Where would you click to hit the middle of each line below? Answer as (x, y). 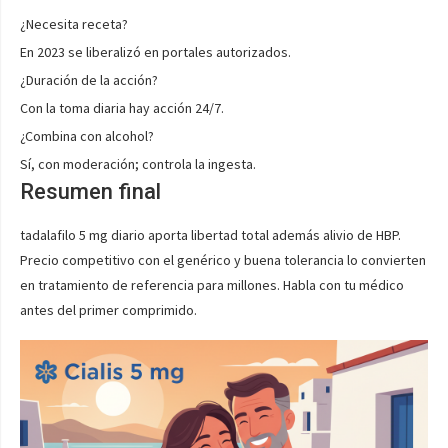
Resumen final (90, 191)
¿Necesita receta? (74, 24)
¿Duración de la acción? (89, 80)
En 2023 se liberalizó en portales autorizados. (155, 52)
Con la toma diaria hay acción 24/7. (122, 108)
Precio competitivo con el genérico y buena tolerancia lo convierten (223, 260)
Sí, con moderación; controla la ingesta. (138, 164)
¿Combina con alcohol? (87, 136)
